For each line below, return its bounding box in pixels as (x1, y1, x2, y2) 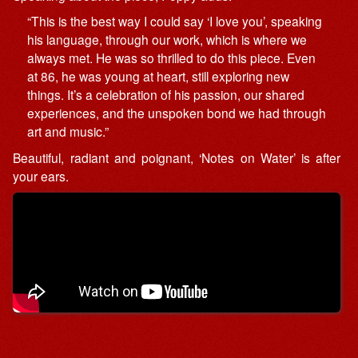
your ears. (13, 166, 70, 185)
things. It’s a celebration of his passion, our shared (27, 86, 305, 104)
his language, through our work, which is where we (27, 30, 308, 49)
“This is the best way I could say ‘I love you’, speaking (27, 12, 323, 30)
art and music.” (27, 122, 109, 141)
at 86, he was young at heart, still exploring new (27, 67, 290, 86)
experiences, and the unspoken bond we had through (27, 104, 327, 122)
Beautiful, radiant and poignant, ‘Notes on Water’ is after (13, 148, 341, 166)
